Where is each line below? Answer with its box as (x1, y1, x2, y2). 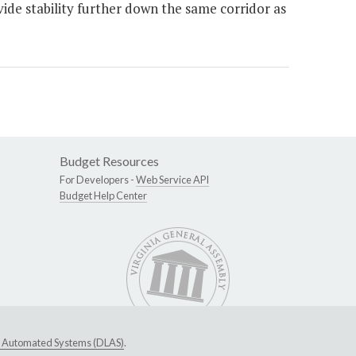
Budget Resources (60, 153, 159, 169)
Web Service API (136, 173, 209, 187)
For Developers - (60, 173, 136, 187)
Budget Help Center (60, 189, 147, 203)
